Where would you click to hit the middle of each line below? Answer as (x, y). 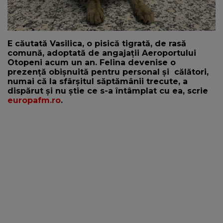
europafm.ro (34, 101)
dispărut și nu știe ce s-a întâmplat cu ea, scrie (108, 91)
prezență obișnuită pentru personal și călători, (108, 72)
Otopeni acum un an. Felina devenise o (92, 63)
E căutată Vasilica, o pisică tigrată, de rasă (97, 44)
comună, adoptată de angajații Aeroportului (102, 53)
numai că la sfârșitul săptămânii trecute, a (98, 82)
